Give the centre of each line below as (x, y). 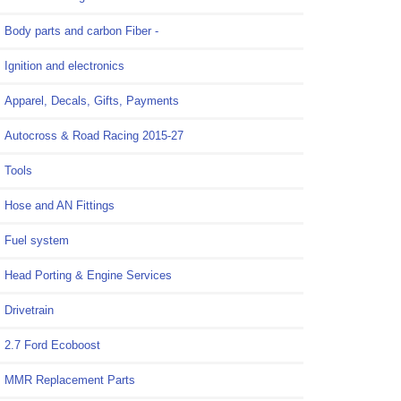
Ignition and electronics (64, 66)
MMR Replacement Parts (70, 380)
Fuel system (37, 241)
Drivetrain (29, 311)
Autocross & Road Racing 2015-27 (94, 136)
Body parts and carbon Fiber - (81, 31)
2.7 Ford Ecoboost (52, 346)
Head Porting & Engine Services (88, 276)
